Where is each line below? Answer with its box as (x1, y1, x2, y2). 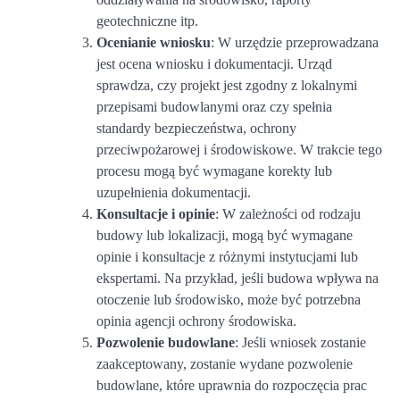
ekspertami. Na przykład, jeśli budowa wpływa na (96, 270, 379, 286)
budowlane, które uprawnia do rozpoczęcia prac (96, 377, 367, 393)
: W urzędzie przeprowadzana (211, 34, 379, 50)
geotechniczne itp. (96, 12, 198, 29)
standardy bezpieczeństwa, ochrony (96, 120, 296, 136)
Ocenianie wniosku (96, 34, 211, 50)
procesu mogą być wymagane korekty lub (96, 162, 332, 179)
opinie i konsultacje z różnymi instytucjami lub (96, 248, 358, 264)
